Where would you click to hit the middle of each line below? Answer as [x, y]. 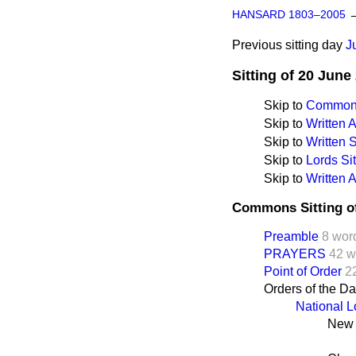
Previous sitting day [287, 45]
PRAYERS [295, 253]
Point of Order [303, 271]
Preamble [291, 236]
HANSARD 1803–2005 [289, 15]
